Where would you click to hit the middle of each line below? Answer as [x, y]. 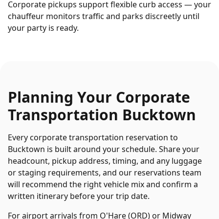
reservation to [151, 137]
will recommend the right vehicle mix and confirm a [103, 184]
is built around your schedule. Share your [122, 149]
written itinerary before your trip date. [79, 196]
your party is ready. [43, 28]
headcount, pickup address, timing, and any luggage [105, 161]
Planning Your [62, 97]
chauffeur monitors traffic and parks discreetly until [104, 16]
